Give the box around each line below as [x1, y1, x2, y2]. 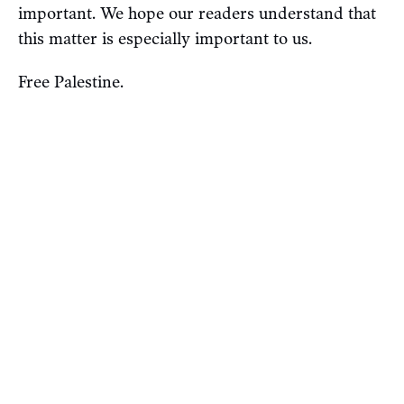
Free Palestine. [18, 71, 124, 92]
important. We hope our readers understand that [18, 3, 376, 23]
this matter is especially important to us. [18, 28, 312, 49]
